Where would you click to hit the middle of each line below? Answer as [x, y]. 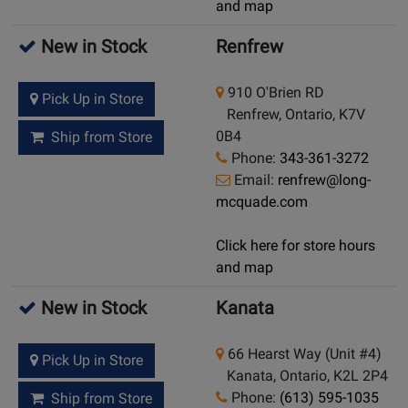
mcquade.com [262, 202]
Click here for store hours [296, 246]
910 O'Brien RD [274, 93]
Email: [254, 180]
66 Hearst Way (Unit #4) [303, 354]
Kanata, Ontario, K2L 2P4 [302, 376]
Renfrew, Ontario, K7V [291, 115]
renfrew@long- [324, 180]
